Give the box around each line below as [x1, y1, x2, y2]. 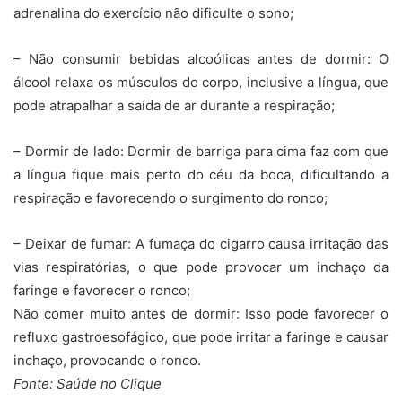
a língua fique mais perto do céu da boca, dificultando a [13, 165, 389, 183]
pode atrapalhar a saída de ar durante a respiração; [13, 96, 335, 114]
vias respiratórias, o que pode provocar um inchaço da [13, 258, 389, 275]
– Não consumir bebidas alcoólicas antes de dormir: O [13, 49, 389, 67]
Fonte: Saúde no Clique [13, 374, 162, 392]
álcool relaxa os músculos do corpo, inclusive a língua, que [13, 73, 389, 91]
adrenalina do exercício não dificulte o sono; [13, 4, 293, 22]
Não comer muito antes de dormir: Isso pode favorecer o [13, 304, 389, 322]
